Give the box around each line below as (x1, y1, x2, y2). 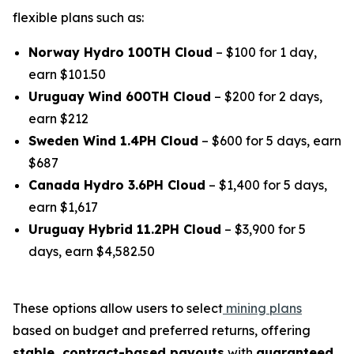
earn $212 (28, 111, 88, 127)
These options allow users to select (13, 300, 223, 317)
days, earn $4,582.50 (28, 243, 155, 260)
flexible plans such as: (13, 9, 144, 26)
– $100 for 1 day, (213, 44, 317, 61)
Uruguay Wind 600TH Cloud (28, 88, 211, 105)
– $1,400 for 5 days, (205, 177, 327, 194)
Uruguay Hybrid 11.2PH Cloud (28, 221, 221, 238)
